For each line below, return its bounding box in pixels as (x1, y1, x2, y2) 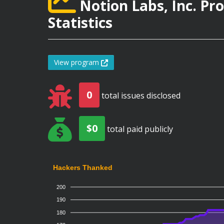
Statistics (48, 13, 112, 32)
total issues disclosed (99, 90, 180, 101)
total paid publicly (105, 123, 173, 134)
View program (54, 57, 101, 67)
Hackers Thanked (53, 163, 112, 171)
